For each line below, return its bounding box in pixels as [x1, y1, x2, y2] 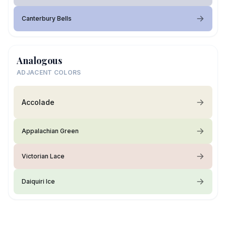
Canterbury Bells [22, 15, 72, 22]
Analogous [17, 54, 62, 67]
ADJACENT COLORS [17, 69, 81, 76]
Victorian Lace [22, 152, 65, 160]
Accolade [22, 97, 54, 106]
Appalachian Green [22, 127, 79, 135]
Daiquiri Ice [22, 178, 55, 185]
